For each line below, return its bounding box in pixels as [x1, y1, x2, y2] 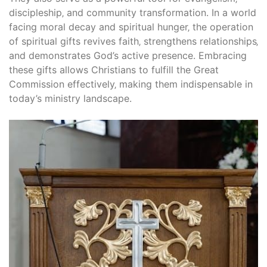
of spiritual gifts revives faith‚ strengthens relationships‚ [9, 35, 258, 48]
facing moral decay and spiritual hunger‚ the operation [9, 21, 253, 33]
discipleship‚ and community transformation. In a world [9, 7, 256, 19]
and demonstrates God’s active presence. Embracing [9, 49, 247, 62]
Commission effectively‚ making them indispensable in [9, 78, 253, 91]
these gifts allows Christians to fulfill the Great [9, 64, 219, 76]
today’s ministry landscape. [9, 92, 132, 105]
